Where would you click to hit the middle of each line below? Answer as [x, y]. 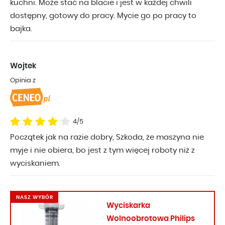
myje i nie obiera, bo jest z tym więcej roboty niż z [102, 151]
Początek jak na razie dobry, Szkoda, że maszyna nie [107, 138]
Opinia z [23, 81]
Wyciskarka [128, 206]
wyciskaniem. [35, 164]
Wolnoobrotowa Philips [151, 219]
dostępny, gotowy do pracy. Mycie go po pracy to [103, 16]
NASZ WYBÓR [35, 198]
